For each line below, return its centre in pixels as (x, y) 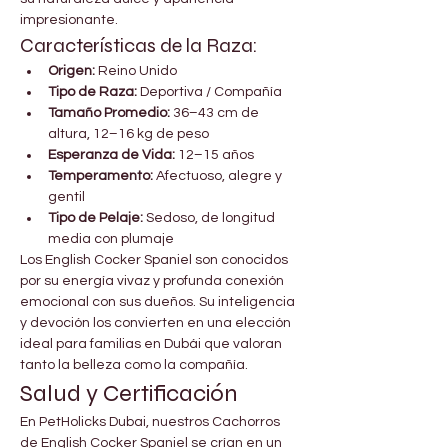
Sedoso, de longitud (210, 218)
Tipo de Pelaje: (95, 218)
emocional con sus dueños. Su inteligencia (159, 302)
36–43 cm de (216, 113)
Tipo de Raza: (92, 92)
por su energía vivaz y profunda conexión (153, 281)
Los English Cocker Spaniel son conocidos (155, 260)
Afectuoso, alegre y (219, 176)
